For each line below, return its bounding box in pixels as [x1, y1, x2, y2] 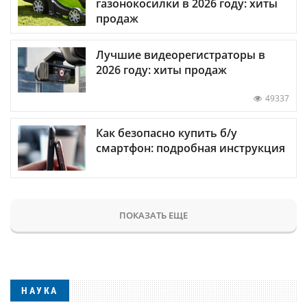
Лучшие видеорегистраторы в [96, 47, 265, 62]
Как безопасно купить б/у [96, 125, 237, 140]
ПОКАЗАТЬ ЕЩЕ [119, 208, 188, 221]
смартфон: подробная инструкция [96, 140, 285, 156]
